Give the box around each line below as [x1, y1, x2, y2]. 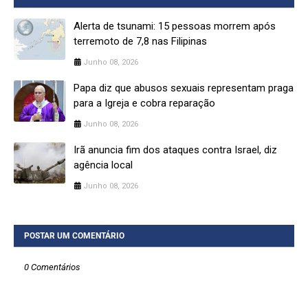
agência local [74, 158, 133, 171]
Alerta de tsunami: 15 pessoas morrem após [74, 19, 276, 32]
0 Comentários [24, 261, 80, 272]
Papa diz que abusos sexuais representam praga [74, 81, 294, 94]
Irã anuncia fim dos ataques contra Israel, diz [74, 143, 277, 156]
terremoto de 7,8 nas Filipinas [74, 34, 207, 47]
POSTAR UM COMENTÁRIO [24, 230, 124, 241]
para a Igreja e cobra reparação [74, 96, 215, 109]
